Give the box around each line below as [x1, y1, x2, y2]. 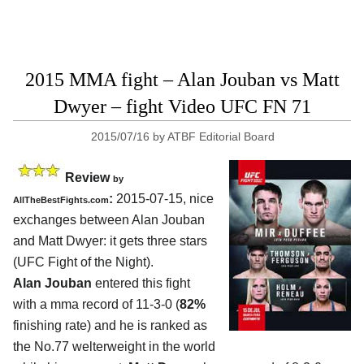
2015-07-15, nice [113, 191, 214, 206]
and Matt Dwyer [13, 233, 103, 248]
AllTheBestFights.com [13, 194, 109, 205]
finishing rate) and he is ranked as [13, 318, 207, 332]
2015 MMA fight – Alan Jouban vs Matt [24, 68, 340, 90]
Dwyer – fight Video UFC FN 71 [53, 95, 311, 117]
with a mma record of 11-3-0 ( [13, 297, 180, 311]
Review [65, 170, 113, 184]
